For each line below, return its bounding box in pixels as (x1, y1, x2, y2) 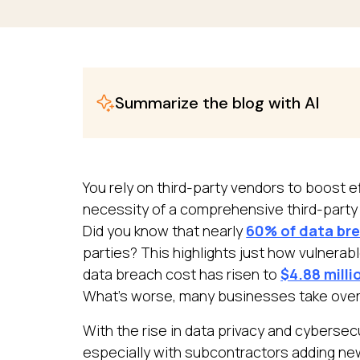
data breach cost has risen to (83, 264, 281, 284)
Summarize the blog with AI (115, 92, 321, 113)
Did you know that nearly (83, 220, 247, 240)
